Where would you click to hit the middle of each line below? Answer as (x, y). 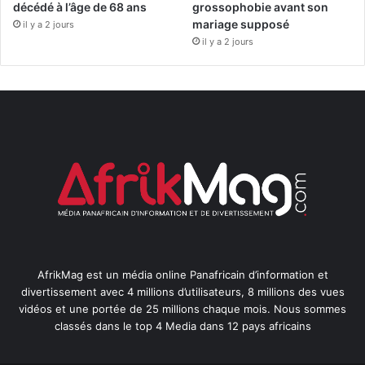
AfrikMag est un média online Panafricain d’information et (182, 274)
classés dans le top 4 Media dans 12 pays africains (182, 325)
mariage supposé (241, 24)
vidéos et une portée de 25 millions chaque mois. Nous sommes (182, 308)
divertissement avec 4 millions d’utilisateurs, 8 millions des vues (182, 291)
